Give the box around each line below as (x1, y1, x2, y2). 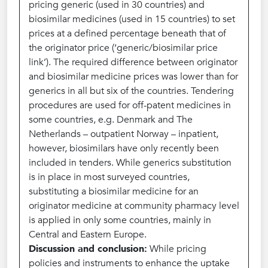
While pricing (147, 242, 206, 255)
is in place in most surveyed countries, (29, 170, 190, 184)
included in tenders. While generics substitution (29, 156, 232, 169)
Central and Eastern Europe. (29, 228, 147, 241)
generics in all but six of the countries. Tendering (29, 84, 234, 98)
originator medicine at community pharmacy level (29, 199, 239, 212)
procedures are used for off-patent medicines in (29, 99, 231, 112)
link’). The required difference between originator (29, 56, 237, 69)
